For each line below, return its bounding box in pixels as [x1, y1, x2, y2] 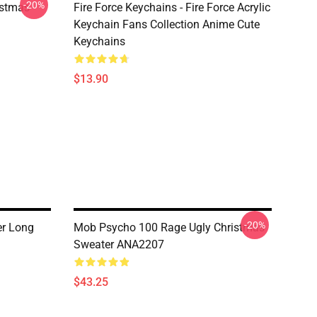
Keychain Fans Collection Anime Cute [74, 18, 260, 31]
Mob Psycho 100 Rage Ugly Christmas [74, 221, 265, 234]
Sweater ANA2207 [74, 238, 164, 251]
